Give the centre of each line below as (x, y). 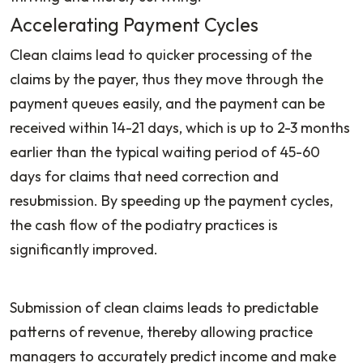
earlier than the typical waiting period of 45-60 (165, 152)
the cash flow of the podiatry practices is (144, 224)
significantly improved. (85, 249)
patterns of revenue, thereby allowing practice (161, 331)
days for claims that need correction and (144, 176)
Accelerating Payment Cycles (134, 24)
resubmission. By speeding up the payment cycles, (171, 200)
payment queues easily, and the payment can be (167, 103)
